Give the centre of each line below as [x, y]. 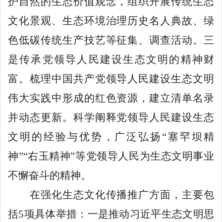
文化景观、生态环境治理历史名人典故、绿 [111, 21]
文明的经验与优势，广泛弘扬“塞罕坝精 [111, 137]
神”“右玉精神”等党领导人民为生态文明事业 [111, 156]
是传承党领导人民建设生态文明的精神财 [111, 59]
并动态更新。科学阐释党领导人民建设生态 [111, 117]
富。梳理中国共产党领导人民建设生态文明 [111, 79]
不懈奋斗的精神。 [50, 175]
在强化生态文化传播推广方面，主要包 [111, 194]
